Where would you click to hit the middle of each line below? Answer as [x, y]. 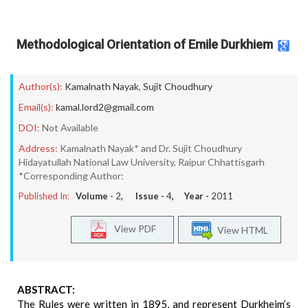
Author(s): [41, 86]
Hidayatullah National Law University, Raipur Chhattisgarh [142, 162]
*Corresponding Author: [71, 176]
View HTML [241, 230]
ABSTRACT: [46, 289]
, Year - [191, 196]
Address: [38, 148]
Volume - [96, 196]
